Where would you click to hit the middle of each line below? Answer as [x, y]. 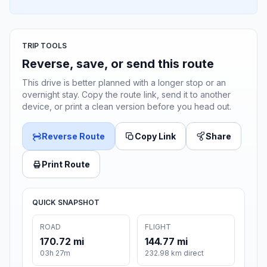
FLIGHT [158, 227]
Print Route [66, 164]
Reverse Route [73, 136]
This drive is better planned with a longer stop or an [124, 83]
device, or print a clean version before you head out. [127, 107]
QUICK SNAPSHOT [66, 203]
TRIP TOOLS [44, 46]
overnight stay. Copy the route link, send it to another [126, 95]
